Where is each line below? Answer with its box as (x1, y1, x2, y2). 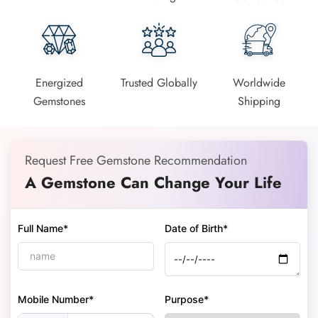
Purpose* (164, 292, 209, 305)
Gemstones (33, 92, 85, 109)
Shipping (237, 92, 280, 109)
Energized (35, 74, 83, 91)
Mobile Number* (18, 292, 94, 305)
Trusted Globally (121, 74, 197, 91)
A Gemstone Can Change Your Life (25, 170, 282, 194)
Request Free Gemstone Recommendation (25, 150, 247, 170)
